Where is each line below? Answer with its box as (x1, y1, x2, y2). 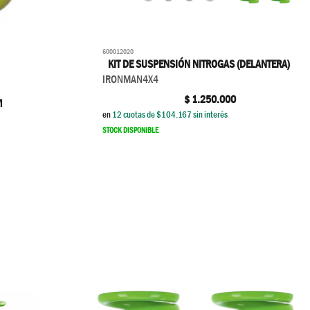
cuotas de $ (122, 109, 161, 120)
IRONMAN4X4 (102, 72, 158, 86)
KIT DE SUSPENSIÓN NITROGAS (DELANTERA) (107, 57, 290, 71)
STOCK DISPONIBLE (102, 125, 158, 135)
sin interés (193, 109, 228, 120)
